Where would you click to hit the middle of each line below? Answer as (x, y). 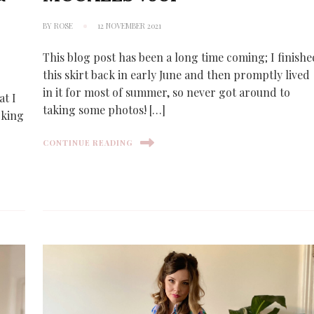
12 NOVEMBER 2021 (130, 25)
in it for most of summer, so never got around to (167, 92)
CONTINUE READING (88, 142)
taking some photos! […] (104, 109)
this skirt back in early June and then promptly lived (177, 74)
